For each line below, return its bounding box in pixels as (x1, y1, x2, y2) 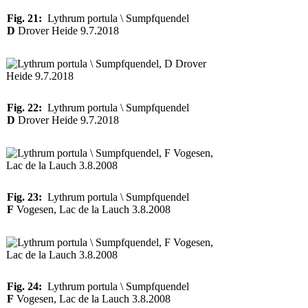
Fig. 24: (7, 280, 42, 292)
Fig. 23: (7, 191, 42, 203)
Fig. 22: (7, 102, 42, 113)
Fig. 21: (7, 12, 42, 24)
